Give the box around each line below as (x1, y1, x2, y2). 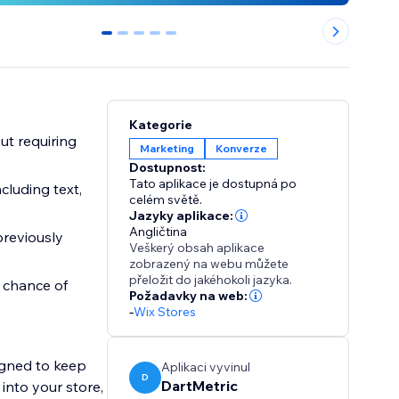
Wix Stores (134, 304, 197, 321)
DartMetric (161, 377, 239, 395)
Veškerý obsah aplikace (129, 240, 265, 256)
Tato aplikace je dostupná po (129, 175, 297, 192)
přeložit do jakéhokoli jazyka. (129, 272, 293, 289)
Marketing (140, 142, 195, 156)
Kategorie (129, 117, 193, 134)
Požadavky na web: (129, 288, 248, 305)
